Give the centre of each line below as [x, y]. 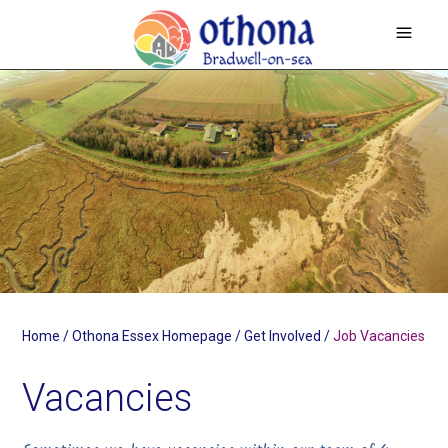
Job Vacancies [379, 336]
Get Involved [283, 336]
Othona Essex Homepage [152, 336]
